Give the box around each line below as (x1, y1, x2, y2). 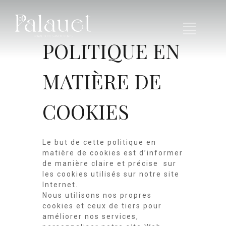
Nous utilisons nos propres (42, 191, 152, 199)
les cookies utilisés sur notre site (42, 170, 180, 178)
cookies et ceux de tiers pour (42, 202, 162, 210)
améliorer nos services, (42, 212, 141, 220)
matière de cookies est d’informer (42, 149, 183, 157)
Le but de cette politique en (42, 138, 156, 146)
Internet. (42, 181, 81, 189)
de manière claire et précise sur (42, 159, 177, 167)
